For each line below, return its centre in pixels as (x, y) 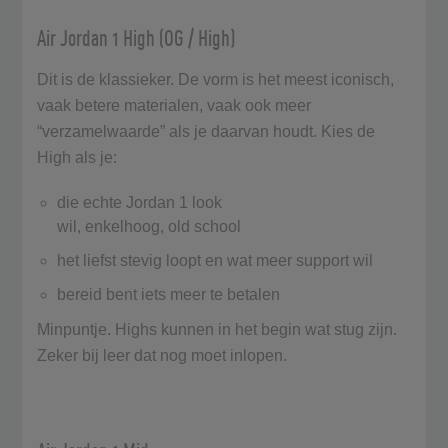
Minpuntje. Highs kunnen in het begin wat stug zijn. (217, 329)
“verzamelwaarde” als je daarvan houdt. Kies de (206, 131)
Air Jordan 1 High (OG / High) (138, 37)
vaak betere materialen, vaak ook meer (174, 105)
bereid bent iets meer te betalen (171, 294)
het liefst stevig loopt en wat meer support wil (217, 260)
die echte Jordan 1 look (140, 202)
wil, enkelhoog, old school (151, 226)
